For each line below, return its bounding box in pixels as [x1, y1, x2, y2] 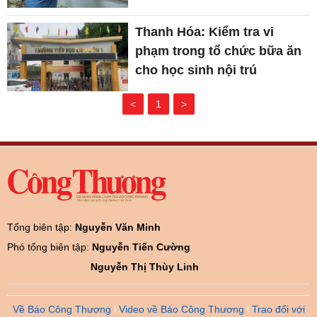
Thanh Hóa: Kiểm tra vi [135, 25, 275, 40]
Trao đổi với [251, 303, 305, 315]
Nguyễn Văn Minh [75, 221, 161, 233]
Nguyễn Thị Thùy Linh [91, 260, 199, 272]
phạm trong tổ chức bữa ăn [135, 44, 302, 59]
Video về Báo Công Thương [118, 303, 244, 315]
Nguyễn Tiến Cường [92, 241, 190, 253]
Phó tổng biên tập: [7, 241, 92, 253]
